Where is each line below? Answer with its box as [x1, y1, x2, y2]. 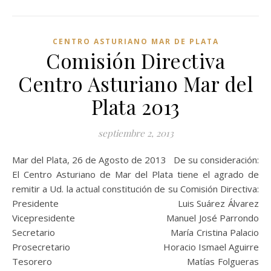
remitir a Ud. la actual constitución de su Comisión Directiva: [12, 183, 259, 195]
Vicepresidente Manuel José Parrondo [12, 212, 259, 224]
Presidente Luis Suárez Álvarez [12, 197, 259, 210]
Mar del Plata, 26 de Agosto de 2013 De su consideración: [12, 154, 20, 166]
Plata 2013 [91, 93, 180, 120]
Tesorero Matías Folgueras [12, 255, 259, 268]
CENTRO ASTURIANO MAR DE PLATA [52, 36, 219, 47]
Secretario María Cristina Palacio [12, 226, 259, 239]
